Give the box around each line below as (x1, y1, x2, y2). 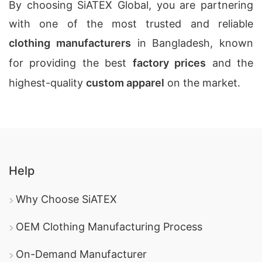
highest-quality (9, 77, 86, 89)
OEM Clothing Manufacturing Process (16, 220, 202, 233)
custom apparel (86, 77, 164, 89)
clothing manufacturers (9, 37, 131, 49)
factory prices (132, 57, 206, 69)
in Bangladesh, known (130, 37, 253, 49)
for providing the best (9, 57, 133, 69)
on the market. (164, 77, 240, 89)
